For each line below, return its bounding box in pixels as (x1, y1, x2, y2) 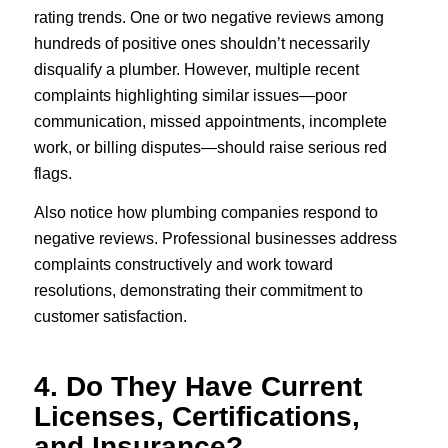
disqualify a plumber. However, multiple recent (33, 60, 359, 78)
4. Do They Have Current (33, 371, 362, 403)
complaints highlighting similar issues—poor (33, 86, 347, 104)
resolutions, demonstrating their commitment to (33, 282, 363, 300)
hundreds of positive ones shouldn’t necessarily (33, 34, 370, 52)
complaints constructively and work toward (33, 256, 333, 274)
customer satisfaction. (33, 308, 187, 326)
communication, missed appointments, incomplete (33, 112, 387, 130)
